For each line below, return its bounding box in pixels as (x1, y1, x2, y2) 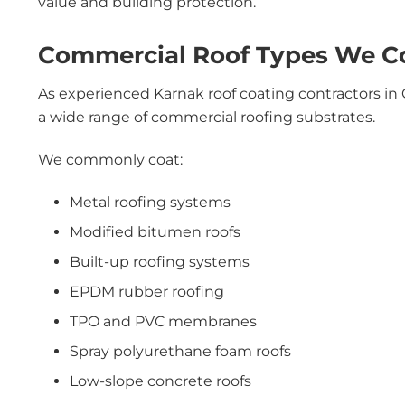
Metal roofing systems (70, 193, 231, 211)
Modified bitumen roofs (70, 223, 240, 240)
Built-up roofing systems (70, 253, 250, 270)
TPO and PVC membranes (70, 313, 257, 330)
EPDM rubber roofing (70, 283, 224, 300)
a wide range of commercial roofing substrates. (38, 108, 375, 126)
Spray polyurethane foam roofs (70, 343, 291, 360)
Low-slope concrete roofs (70, 372, 251, 390)
